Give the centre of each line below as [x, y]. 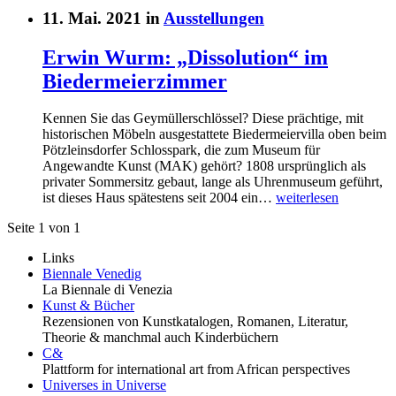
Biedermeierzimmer [135, 81]
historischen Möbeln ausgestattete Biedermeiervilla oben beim [214, 134]
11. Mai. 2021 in [103, 18]
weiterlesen [307, 198]
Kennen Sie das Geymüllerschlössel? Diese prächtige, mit [203, 118]
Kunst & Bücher [88, 306]
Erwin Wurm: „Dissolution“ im [185, 57]
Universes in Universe [104, 385]
